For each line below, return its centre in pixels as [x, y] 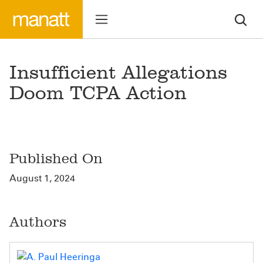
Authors [38, 222]
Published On [56, 158]
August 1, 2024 [42, 178]
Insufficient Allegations [118, 72]
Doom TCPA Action [98, 93]
